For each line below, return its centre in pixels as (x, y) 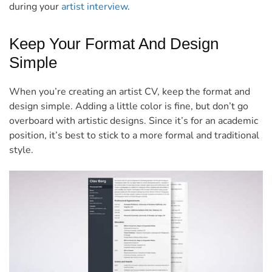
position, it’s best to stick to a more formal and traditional (134, 136)
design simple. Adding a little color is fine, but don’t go (129, 107)
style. (22, 150)
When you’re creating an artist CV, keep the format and (130, 92)
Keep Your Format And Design (114, 44)
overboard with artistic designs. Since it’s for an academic (134, 121)
